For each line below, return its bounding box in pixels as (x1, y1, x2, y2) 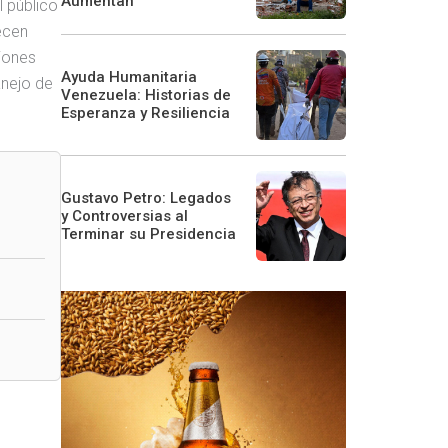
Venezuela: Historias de (61, 85, 231, 104)
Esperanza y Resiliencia (61, 103, 230, 122)
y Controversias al (61, 206, 188, 225)
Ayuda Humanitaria (61, 67, 197, 86)
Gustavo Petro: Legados (61, 188, 231, 207)
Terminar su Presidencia (61, 224, 236, 243)
